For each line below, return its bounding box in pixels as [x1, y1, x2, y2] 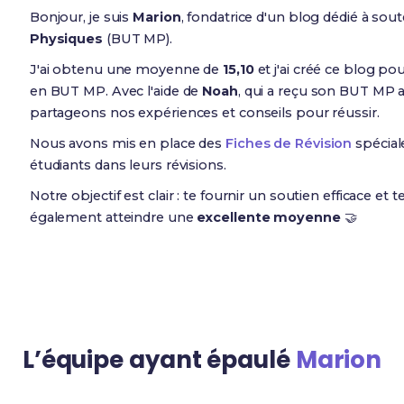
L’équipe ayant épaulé [22, 344, 296, 376]
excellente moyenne [197, 208, 341, 225]
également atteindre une [29, 208, 197, 225]
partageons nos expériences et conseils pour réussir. [29, 104, 380, 121]
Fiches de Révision [225, 134, 353, 151]
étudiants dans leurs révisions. [29, 156, 226, 173]
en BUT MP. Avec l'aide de [29, 82, 203, 99]
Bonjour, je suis [29, 8, 133, 25]
